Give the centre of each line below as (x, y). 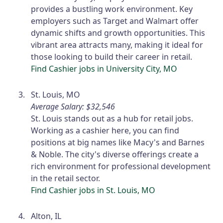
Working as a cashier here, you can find (105, 131)
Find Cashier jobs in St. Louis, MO (93, 190)
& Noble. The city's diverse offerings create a (115, 155)
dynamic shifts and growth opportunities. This (118, 33)
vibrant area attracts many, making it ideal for (117, 45)
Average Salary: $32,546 (73, 107)
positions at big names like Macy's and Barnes (118, 143)
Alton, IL (46, 216)
